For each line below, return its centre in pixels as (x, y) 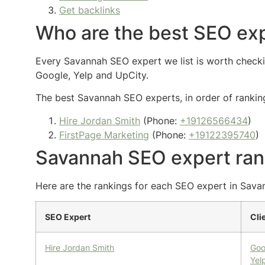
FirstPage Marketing (104, 135)
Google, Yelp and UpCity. (92, 75)
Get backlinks (90, 10)
